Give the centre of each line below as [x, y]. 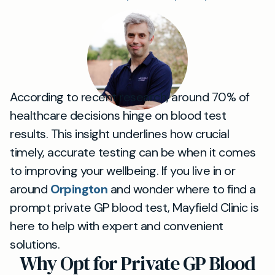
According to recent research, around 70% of [130, 97]
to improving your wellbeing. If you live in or [122, 171]
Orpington [79, 189]
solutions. [35, 244]
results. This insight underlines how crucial [119, 134]
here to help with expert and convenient [117, 226]
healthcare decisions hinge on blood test [118, 115]
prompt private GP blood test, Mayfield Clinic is [134, 207]
